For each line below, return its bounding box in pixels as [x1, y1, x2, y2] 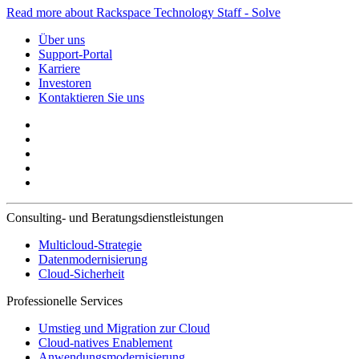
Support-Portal [38, 46, 112, 61]
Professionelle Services [6, 293, 123, 308]
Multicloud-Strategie [38, 237, 142, 252]
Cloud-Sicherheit [38, 266, 124, 280]
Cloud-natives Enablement [38, 335, 172, 349]
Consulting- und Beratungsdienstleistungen [6, 210, 224, 224]
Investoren [38, 75, 91, 90]
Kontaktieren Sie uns [38, 90, 144, 104]
